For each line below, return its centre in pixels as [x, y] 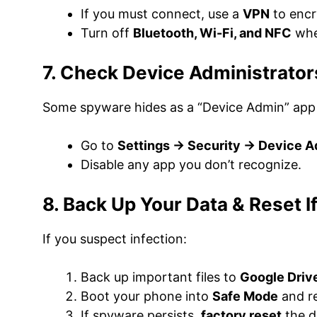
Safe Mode [245, 296]
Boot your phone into [146, 296]
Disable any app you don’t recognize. [191, 165]
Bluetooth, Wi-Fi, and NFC [212, 33]
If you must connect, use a [162, 14]
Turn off [107, 33]
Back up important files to [160, 277]
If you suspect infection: [115, 239]
